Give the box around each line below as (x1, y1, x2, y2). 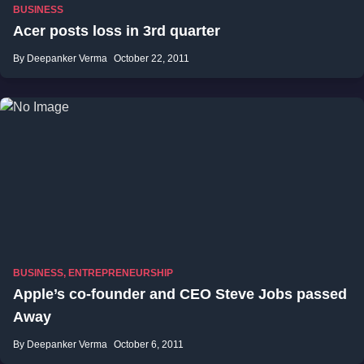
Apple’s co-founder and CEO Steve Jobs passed (13, 286, 347, 302)
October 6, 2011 (114, 339, 184, 350)
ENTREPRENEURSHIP (68, 267, 173, 279)
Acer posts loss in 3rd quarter (13, 23, 220, 39)
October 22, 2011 (114, 53, 189, 64)
